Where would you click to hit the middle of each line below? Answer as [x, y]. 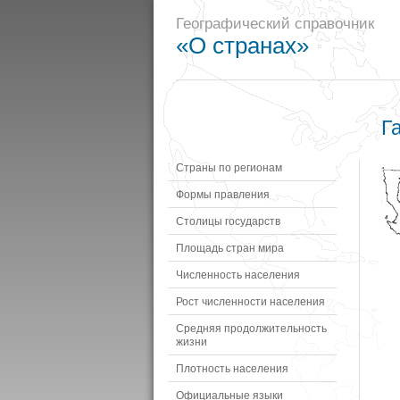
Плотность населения [232, 368]
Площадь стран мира [230, 248]
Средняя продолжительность [251, 328]
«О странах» [242, 46]
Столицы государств [228, 221]
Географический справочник [275, 24]
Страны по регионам [229, 167]
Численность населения [238, 275]
